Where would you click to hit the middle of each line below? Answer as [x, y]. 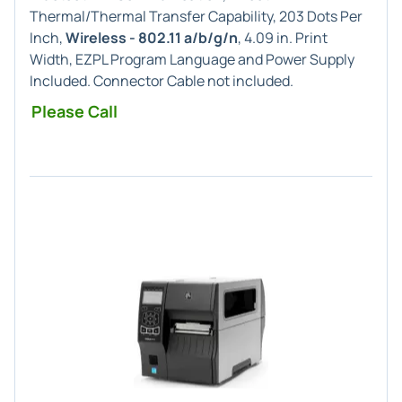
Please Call [74, 111]
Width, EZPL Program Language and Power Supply [192, 59]
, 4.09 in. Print [283, 38]
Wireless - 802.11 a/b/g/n [152, 38]
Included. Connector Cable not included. [162, 81]
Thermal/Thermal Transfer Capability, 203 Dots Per [196, 16]
